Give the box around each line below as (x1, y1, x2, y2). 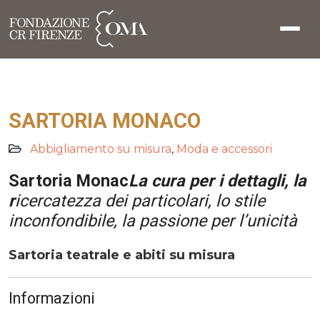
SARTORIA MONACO (9, 109, 201, 133)
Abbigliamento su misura (30, 142, 171, 156)
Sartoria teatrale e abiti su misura (9, 247, 235, 263)
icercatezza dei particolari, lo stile (15, 191, 265, 211)
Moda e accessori (176, 142, 272, 156)
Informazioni (9, 289, 95, 307)
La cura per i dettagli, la (129, 171, 306, 191)
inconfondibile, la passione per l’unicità (9, 211, 297, 231)
